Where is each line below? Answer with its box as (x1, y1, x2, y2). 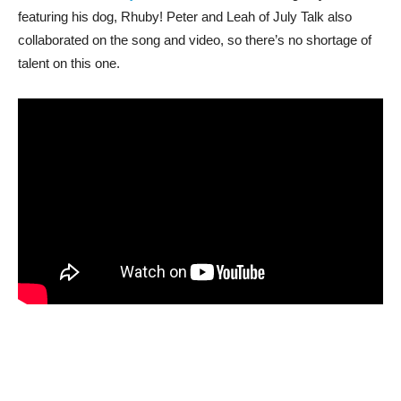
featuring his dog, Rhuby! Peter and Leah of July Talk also (18, 8, 352, 24)
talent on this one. (18, 55, 120, 71)
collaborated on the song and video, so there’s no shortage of (18, 31, 371, 47)
